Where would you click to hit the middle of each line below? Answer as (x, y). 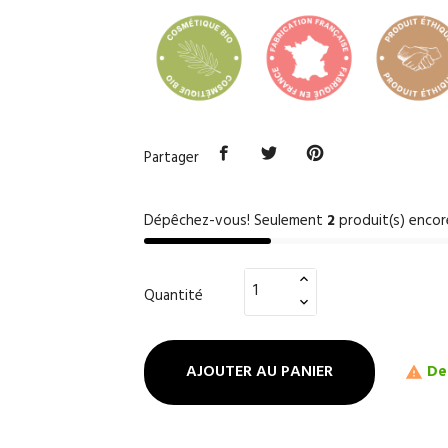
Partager (171, 157)
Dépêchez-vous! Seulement (235, 220)
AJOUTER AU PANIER (259, 372)
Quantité (173, 295)
